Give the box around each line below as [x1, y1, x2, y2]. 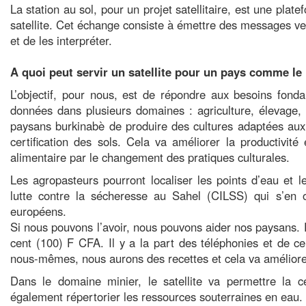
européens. [10, 203, 66, 219]
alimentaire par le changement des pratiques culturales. [10, 149, 290, 165]
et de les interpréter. [10, 32, 112, 48]
